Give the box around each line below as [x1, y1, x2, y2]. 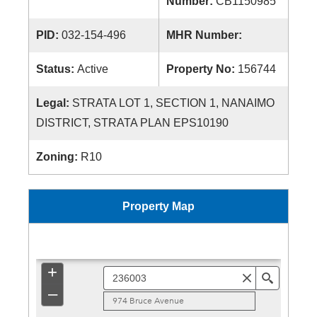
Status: [36, 63, 77, 75]
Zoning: [36, 151, 81, 163]
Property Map [122, 200, 195, 212]
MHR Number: [166, 29, 245, 41]
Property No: [166, 63, 238, 75]
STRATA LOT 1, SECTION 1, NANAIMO [72, 97, 275, 109]
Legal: [36, 97, 72, 109]
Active [77, 63, 108, 75]
